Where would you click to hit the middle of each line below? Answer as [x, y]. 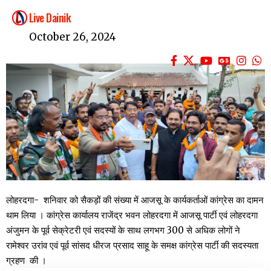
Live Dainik [50, 18]
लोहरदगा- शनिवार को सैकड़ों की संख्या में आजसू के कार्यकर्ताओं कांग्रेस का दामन [135, 200]
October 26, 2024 [73, 37]
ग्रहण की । [26, 260]
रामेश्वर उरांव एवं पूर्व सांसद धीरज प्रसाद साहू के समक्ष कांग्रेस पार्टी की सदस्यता [132, 245]
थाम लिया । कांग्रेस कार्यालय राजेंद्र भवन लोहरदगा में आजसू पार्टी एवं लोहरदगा [132, 215]
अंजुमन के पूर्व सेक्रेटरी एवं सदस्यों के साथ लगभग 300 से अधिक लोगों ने [123, 230]
